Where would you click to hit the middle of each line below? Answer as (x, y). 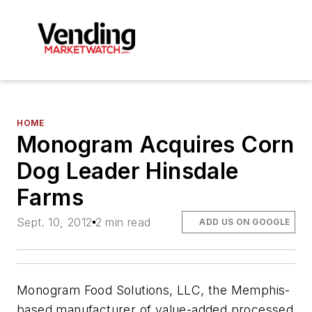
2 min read (123, 222)
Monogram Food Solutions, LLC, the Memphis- (154, 290)
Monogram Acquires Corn (156, 144)
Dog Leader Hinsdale (128, 171)
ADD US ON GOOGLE (245, 221)
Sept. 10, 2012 (55, 222)
